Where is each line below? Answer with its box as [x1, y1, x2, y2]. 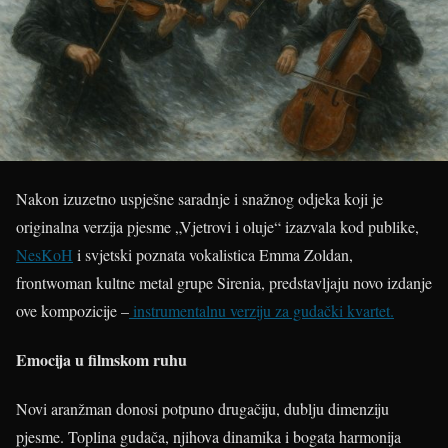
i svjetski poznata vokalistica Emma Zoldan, [73, 243, 353, 265]
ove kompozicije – [16, 299, 129, 321]
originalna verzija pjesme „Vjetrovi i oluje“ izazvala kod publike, [16, 215, 419, 237]
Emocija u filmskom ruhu [16, 348, 187, 372]
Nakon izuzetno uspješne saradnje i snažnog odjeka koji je [16, 187, 383, 209]
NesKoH [16, 243, 73, 265]
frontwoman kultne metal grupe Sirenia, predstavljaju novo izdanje [16, 271, 432, 293]
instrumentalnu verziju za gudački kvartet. [129, 299, 394, 321]
